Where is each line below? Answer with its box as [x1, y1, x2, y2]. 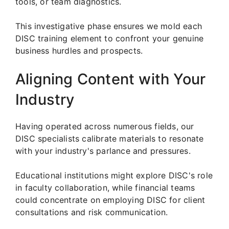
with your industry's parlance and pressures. [15, 145, 191, 156]
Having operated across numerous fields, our [15, 121, 194, 131]
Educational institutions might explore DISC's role [15, 170, 213, 180]
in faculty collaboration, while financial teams [15, 182, 195, 193]
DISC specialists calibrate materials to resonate [15, 133, 204, 144]
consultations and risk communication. [15, 207, 168, 217]
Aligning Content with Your [15, 70, 206, 88]
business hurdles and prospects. [15, 45, 143, 56]
